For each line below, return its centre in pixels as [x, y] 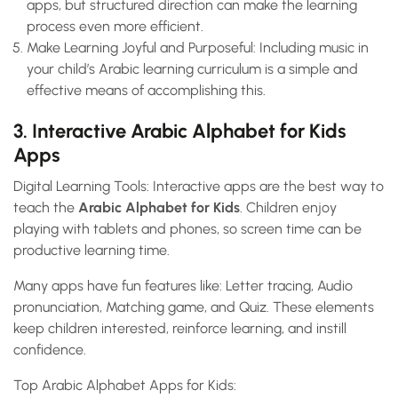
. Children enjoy [288, 208]
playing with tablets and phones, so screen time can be [187, 229]
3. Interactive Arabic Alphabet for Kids [180, 131]
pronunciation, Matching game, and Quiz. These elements [194, 307]
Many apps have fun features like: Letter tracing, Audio [183, 286]
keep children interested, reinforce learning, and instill [180, 329]
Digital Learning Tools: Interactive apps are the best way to [199, 187]
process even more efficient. [115, 27]
